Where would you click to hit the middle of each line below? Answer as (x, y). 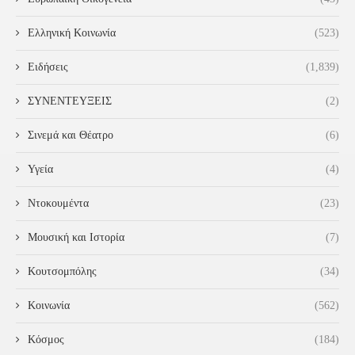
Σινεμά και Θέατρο (71, 136)
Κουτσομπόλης (62, 272)
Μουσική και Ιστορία (76, 238)
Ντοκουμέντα (58, 204)
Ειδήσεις (48, 67)
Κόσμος (46, 340)
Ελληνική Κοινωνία (72, 33)
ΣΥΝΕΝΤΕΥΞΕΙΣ (70, 101)
